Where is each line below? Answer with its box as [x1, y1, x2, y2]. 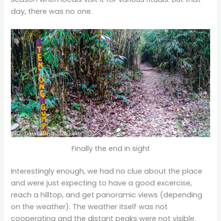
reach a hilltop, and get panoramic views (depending [11, 190, 203, 200]
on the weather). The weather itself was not [11, 202, 168, 212]
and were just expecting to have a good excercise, [11, 178, 192, 188]
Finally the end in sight [71, 144, 150, 154]
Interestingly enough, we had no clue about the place [11, 166, 203, 177]
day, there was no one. [11, 6, 93, 17]
